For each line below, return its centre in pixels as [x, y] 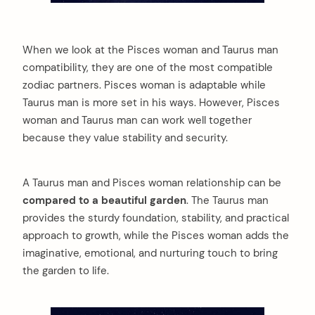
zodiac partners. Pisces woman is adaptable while [144, 85]
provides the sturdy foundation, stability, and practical [156, 218]
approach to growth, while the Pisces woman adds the [156, 236]
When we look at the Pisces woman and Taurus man [150, 50]
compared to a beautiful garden [104, 201]
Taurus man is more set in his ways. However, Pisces [151, 103]
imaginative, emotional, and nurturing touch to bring [150, 253]
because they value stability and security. [125, 138]
